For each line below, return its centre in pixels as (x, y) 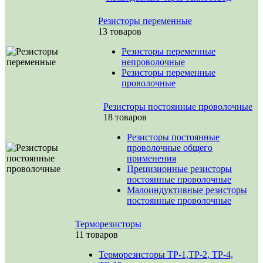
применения (151, 158)
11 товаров (97, 235)
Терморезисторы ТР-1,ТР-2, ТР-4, (166, 254)
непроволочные (153, 62)
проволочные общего (170, 148)
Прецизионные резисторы (179, 169)
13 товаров (120, 31)
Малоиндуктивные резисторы (187, 190)
